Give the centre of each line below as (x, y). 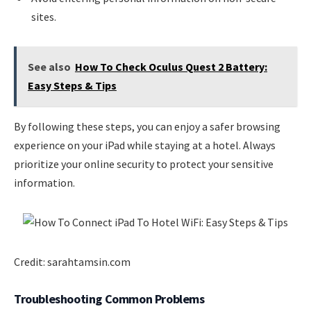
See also (49, 67)
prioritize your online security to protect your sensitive (144, 163)
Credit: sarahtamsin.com (72, 261)
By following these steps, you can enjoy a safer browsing (147, 126)
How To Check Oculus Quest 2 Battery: (171, 67)
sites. (44, 17)
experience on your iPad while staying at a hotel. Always (145, 145)
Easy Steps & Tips (72, 85)
